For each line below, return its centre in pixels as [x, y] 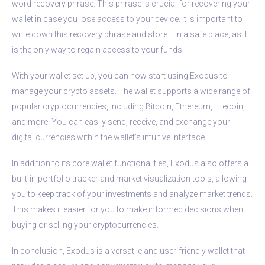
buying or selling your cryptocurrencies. [85, 224]
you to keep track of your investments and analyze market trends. [132, 194]
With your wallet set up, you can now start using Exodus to [120, 75]
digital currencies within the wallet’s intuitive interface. [109, 137]
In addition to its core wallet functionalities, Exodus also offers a [130, 163]
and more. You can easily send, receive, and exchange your [121, 122]
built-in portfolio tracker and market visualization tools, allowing [129, 178]
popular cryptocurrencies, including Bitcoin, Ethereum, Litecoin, [128, 106]
